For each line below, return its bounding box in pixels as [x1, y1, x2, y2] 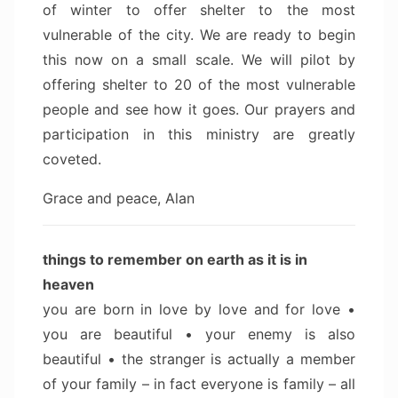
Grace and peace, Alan [43, 188, 195, 207]
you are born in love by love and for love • [43, 299, 355, 318]
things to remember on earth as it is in [43, 250, 307, 268]
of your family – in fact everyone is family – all [43, 374, 355, 393]
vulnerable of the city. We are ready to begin [43, 25, 355, 44]
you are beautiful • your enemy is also [43, 324, 355, 343]
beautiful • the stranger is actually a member [43, 349, 355, 368]
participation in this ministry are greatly [43, 124, 355, 143]
